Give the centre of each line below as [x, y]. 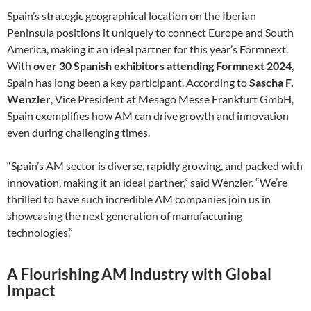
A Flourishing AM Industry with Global [139, 274]
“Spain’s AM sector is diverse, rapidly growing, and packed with [155, 166]
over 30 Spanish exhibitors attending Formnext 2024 [162, 66]
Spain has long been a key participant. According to [128, 83]
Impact [31, 291]
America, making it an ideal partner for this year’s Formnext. [148, 49]
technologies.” [40, 233]
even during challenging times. [78, 133]
